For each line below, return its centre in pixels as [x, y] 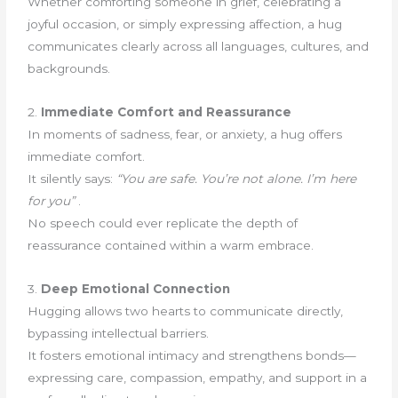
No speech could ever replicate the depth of [163, 223]
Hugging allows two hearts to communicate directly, [186, 310]
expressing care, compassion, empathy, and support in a [198, 377]
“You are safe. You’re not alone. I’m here [237, 178]
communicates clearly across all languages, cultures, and [199, 46]
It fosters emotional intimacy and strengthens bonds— [192, 355]
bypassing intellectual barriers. [119, 333]
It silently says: [72, 178]
